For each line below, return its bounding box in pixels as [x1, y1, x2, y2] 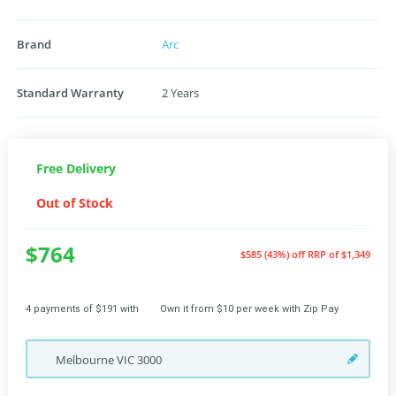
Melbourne [56, 352, 117, 368]
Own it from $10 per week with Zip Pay [160, 303, 339, 315]
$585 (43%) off [240, 247, 308, 261]
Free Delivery [36, 160, 116, 177]
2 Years [162, 85, 199, 101]
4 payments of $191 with [26, 303, 139, 315]
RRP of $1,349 [308, 247, 370, 261]
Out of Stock [36, 194, 113, 211]
